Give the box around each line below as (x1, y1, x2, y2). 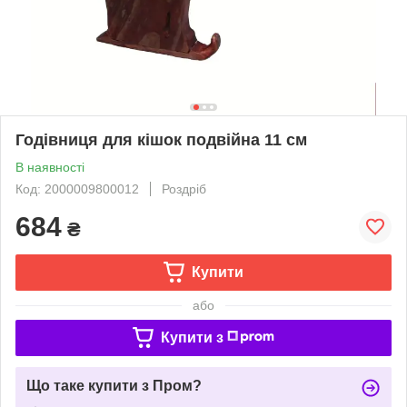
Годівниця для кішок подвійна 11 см (15, 130, 307, 149)
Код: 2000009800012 (15, 181, 139, 196)
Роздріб (162, 181, 206, 196)
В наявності (15, 159, 84, 174)
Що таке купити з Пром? (26, 377, 202, 393)
